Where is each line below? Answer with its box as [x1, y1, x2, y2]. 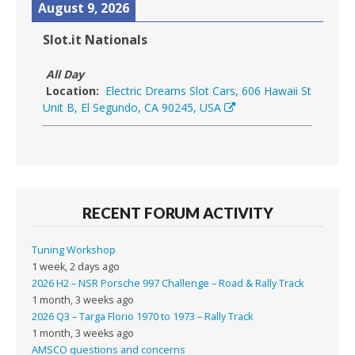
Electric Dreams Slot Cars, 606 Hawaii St [105, 82, 311, 98]
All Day [43, 66, 84, 82]
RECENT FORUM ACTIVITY [82, 204, 273, 223]
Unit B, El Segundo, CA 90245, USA [43, 99, 221, 115]
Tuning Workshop [32, 243, 116, 258]
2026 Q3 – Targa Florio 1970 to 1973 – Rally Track [32, 310, 253, 324]
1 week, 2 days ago [32, 260, 120, 274]
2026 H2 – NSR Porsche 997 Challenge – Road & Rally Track [32, 277, 303, 291]
